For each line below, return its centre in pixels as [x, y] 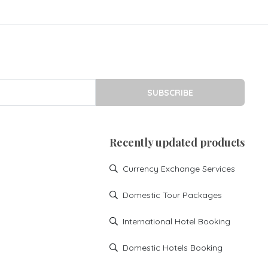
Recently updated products [177, 142]
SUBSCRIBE [170, 92]
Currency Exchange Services [179, 169]
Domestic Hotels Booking [173, 248]
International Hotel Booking [177, 222]
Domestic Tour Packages [173, 195]
